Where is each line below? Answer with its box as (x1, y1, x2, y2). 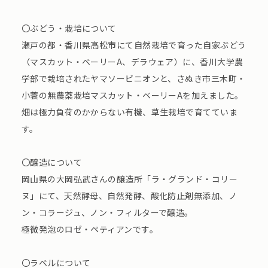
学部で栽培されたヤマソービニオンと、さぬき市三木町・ (21, 72, 246, 85)
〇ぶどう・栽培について (21, 22, 117, 35)
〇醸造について (21, 156, 82, 169)
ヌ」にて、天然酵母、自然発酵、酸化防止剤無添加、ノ (21, 190, 237, 202)
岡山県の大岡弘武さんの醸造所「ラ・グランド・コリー (21, 173, 238, 185)
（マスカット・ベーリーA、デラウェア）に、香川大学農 (21, 56, 243, 68)
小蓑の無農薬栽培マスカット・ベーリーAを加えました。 (21, 89, 243, 102)
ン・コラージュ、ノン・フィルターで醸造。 (21, 206, 193, 219)
